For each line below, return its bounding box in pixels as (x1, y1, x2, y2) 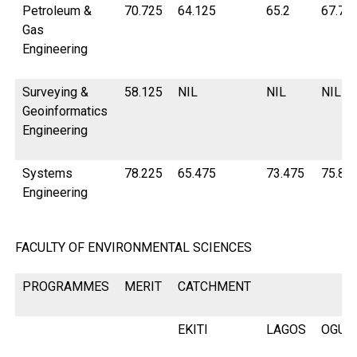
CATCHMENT (178, 279, 252, 295)
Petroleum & (22, 3, 92, 19)
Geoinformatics (22, 104, 108, 120)
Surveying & (22, 84, 89, 100)
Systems (22, 166, 73, 182)
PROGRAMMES (22, 279, 110, 295)
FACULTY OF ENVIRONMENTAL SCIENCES (14, 240, 252, 256)
